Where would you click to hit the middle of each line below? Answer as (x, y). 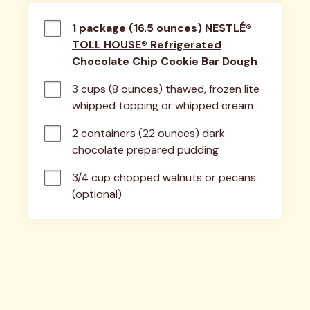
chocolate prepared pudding (145, 149)
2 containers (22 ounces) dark (148, 133)
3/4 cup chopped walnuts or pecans (164, 177)
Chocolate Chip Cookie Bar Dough (165, 61)
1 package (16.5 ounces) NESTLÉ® (162, 28)
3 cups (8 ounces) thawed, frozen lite (166, 89)
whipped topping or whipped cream (163, 105)
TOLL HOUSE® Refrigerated (147, 44)
